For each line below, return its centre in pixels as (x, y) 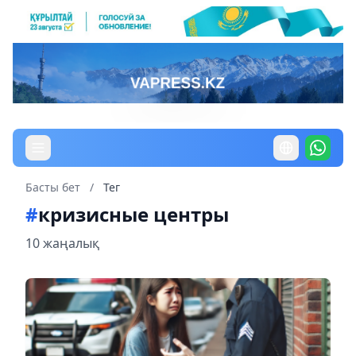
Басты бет (53, 187)
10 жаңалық (62, 243)
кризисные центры (133, 214)
